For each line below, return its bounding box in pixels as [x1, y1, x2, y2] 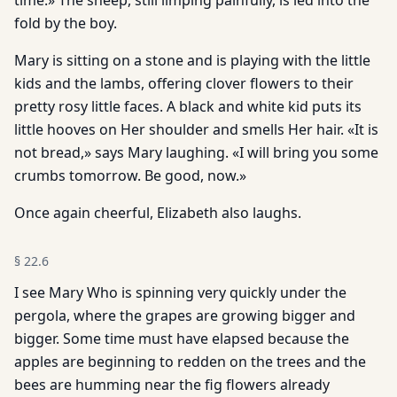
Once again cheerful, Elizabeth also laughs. [14, 203, 301, 222]
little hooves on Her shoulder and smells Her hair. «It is [14, 120, 378, 139]
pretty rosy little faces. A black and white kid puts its [14, 97, 362, 116]
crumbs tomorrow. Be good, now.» [14, 166, 246, 185]
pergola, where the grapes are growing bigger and [14, 306, 355, 325]
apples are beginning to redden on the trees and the [14, 352, 366, 371]
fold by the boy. [14, 13, 117, 33]
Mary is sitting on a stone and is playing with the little [14, 51, 370, 70]
